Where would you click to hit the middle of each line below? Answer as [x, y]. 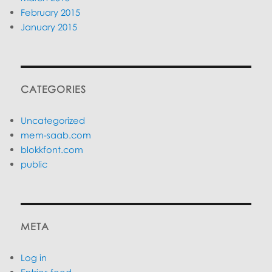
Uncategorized [53, 121]
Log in [34, 258]
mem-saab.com [56, 135]
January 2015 [49, 27]
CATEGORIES [53, 90]
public [34, 164]
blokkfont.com [52, 150]
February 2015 [51, 12]
